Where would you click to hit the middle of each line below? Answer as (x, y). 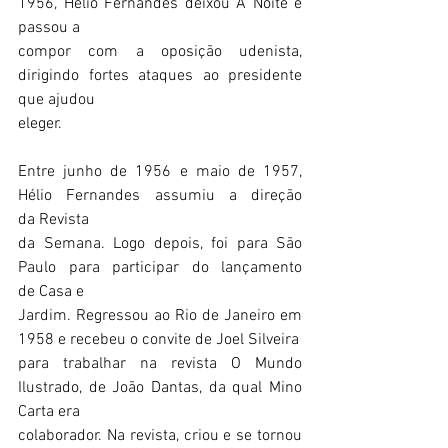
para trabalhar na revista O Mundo (160, 364)
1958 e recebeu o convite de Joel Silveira (158, 340)
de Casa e (51, 292)
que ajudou (56, 100)
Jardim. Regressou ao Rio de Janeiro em (160, 316)
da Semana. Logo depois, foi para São (160, 244)
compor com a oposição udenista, (160, 52)
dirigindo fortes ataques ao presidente (160, 76)
